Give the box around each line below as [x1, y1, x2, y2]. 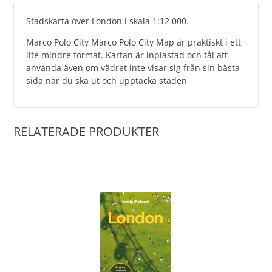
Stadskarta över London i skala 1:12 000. [26, 15, 189, 27]
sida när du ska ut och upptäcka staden [26, 74, 188, 86]
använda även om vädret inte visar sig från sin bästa [26, 61, 240, 73]
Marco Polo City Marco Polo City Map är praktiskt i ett [26, 36, 242, 48]
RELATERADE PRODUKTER [13, 123, 160, 140]
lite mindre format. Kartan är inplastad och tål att [26, 49, 228, 61]
